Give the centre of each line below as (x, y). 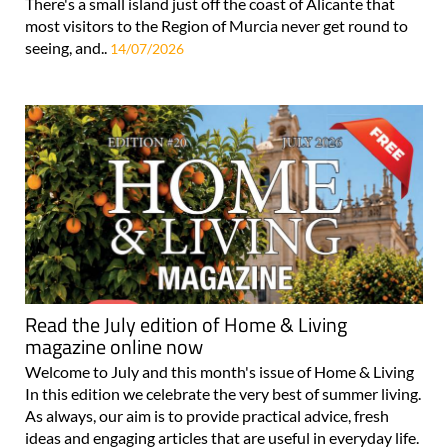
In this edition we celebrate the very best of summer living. (223, 394)
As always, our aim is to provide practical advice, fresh (207, 416)
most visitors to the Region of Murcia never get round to (216, 25)
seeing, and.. (67, 47)
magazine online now (114, 347)
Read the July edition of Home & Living (186, 325)
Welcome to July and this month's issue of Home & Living (219, 372)
